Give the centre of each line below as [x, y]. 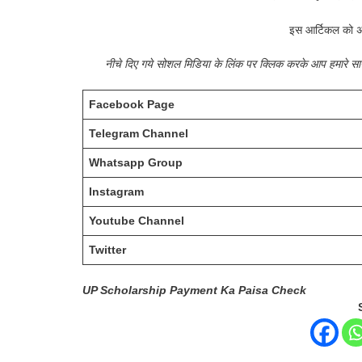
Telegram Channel [139, 133]
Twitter [107, 249]
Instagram [116, 191]
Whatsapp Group [136, 162]
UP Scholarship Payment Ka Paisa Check [194, 290]
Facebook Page [132, 104]
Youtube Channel [137, 220]
